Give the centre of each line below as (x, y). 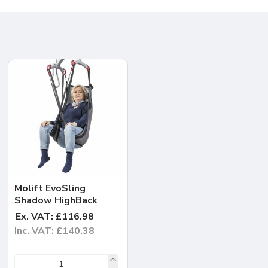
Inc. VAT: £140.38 (55, 231)
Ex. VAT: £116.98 (54, 216)
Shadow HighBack (56, 200)
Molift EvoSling (50, 188)
